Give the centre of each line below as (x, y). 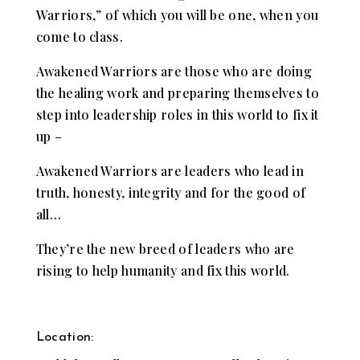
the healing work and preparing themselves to (177, 92)
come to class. (79, 36)
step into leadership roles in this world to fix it (177, 114)
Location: (65, 337)
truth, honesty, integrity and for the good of (171, 192)
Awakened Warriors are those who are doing (174, 71)
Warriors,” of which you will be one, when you (177, 14)
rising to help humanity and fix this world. (163, 270)
